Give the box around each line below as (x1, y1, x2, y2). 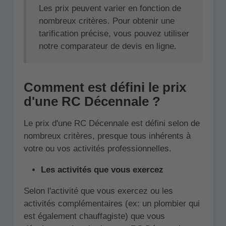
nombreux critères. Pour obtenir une (39, 16, 175, 26)
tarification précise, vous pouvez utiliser (39, 29, 190, 39)
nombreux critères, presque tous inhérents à (23, 131, 191, 141)
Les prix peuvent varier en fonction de (39, 4, 182, 14)
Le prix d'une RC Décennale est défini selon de (23, 119, 200, 129)
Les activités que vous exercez (40, 165, 163, 175)
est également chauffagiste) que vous (23, 211, 165, 221)
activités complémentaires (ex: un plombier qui (23, 199, 200, 209)
